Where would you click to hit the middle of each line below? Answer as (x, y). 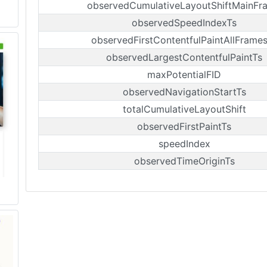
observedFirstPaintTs (184, 126)
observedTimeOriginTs (184, 161)
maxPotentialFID (184, 74)
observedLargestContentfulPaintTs (184, 57)
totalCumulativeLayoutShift (184, 109)
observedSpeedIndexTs (184, 23)
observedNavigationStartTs (184, 92)
